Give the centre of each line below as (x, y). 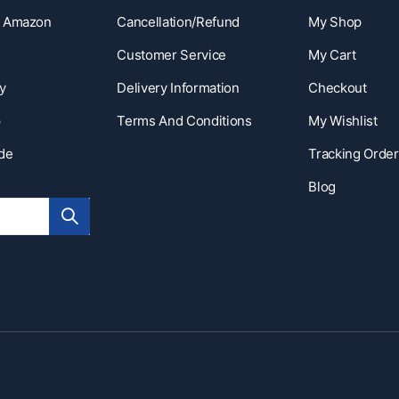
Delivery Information (178, 88)
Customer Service (171, 55)
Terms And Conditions (184, 121)
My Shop (335, 22)
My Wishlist (343, 121)
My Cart (333, 55)
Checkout (338, 88)
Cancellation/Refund (178, 22)
